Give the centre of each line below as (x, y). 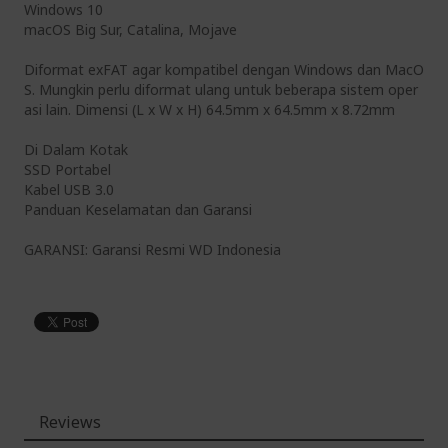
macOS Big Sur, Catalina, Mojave (130, 29)
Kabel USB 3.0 (69, 189)
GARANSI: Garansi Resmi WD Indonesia (152, 249)
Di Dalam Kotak (76, 149)
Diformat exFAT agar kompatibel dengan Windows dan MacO (224, 69)
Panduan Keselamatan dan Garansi (138, 209)
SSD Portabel (67, 169)
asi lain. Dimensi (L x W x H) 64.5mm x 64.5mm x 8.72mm (209, 109)
